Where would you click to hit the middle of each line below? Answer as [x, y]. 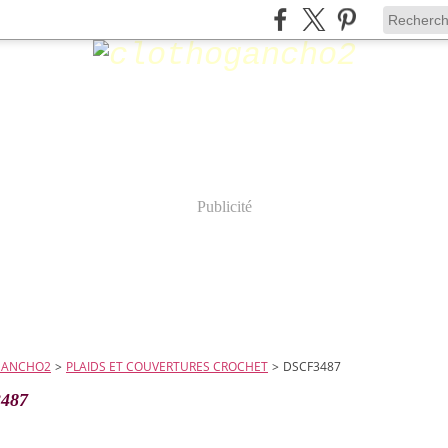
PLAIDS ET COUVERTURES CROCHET [167, 366]
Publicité [224, 206]
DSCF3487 [312, 366]
